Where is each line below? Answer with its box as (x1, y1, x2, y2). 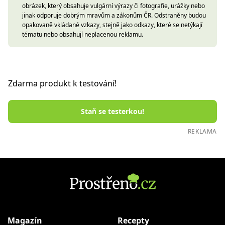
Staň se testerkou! (81, 106, 144, 116)
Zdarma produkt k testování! (8, 78, 117, 89)
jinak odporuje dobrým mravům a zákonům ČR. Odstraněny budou (22, 11, 206, 20)
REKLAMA (187, 127, 217, 136)
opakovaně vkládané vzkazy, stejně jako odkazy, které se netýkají (22, 21, 202, 29)
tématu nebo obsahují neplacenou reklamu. (22, 30, 143, 39)
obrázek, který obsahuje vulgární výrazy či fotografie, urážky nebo (22, 2, 205, 10)
